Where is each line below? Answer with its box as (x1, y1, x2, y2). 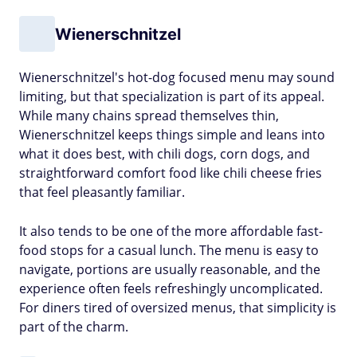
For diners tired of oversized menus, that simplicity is (19, 299, 336, 316)
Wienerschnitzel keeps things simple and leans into (19, 126, 325, 143)
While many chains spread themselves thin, (19, 107, 279, 124)
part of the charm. (19, 318, 128, 335)
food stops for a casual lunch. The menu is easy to (19, 241, 319, 259)
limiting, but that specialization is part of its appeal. (19, 88, 324, 105)
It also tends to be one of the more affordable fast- (19, 222, 323, 240)
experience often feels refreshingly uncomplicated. (19, 280, 323, 297)
